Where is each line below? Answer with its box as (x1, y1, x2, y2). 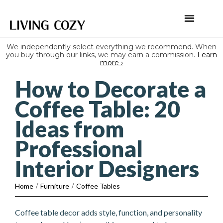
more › (100, 58, 123, 67)
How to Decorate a (15, 76, 206, 103)
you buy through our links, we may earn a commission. (6, 50, 197, 59)
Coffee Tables (76, 182, 120, 190)
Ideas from (15, 115, 124, 142)
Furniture (40, 182, 69, 190)
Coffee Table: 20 (15, 96, 180, 122)
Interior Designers (15, 155, 199, 182)
